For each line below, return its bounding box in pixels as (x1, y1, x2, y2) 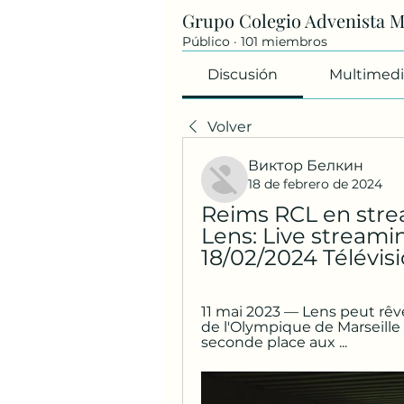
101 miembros (241, 33, 327, 50)
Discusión (207, 66, 279, 83)
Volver (207, 118, 252, 135)
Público (182, 33, 230, 50)
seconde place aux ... (201, 334, 347, 351)
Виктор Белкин (248, 157, 363, 174)
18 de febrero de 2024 (248, 176, 382, 192)
